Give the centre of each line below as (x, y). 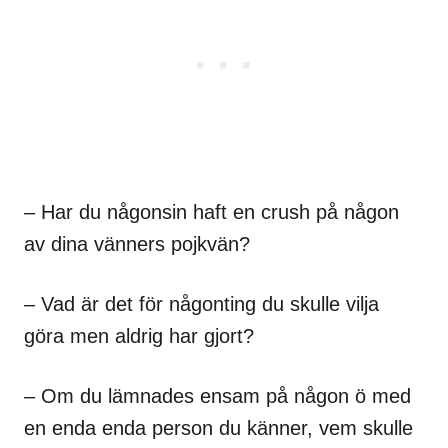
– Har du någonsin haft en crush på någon (211, 211)
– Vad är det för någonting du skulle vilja (201, 303)
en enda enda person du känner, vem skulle (218, 427)
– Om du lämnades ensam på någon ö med (217, 395)
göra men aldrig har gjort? (139, 335)
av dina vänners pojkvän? (137, 243)
